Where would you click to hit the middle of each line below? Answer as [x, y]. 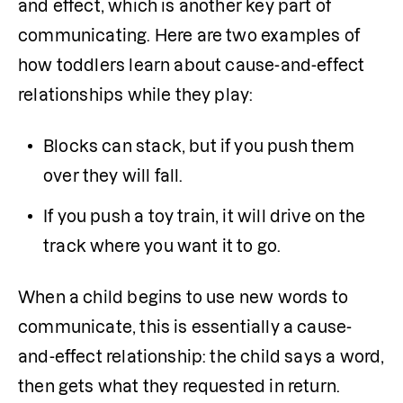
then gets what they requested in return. [183, 386]
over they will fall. [113, 176]
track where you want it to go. [162, 246]
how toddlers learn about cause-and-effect [192, 65]
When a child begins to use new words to [184, 297]
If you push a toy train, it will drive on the [205, 216]
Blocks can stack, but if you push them [199, 146]
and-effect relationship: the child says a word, [201, 357]
